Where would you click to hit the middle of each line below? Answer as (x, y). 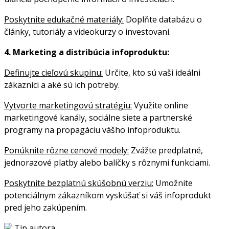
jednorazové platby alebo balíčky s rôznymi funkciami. (107, 162)
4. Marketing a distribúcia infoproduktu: (87, 52)
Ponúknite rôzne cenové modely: (66, 150)
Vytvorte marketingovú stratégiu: (68, 105)
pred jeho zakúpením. (45, 207)
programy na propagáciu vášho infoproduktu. (92, 130)
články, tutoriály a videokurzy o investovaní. (87, 31)
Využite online (160, 105)
